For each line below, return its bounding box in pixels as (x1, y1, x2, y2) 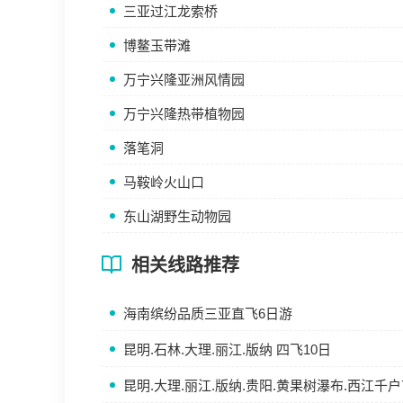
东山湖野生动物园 (123, 209, 231, 224)
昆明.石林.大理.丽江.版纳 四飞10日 (123, 342, 331, 357)
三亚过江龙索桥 (123, 4, 218, 19)
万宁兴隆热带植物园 (123, 106, 245, 121)
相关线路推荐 (131, 255, 239, 275)
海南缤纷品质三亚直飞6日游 (123, 306, 292, 321)
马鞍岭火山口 (123, 175, 204, 190)
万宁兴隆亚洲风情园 (123, 72, 245, 87)
